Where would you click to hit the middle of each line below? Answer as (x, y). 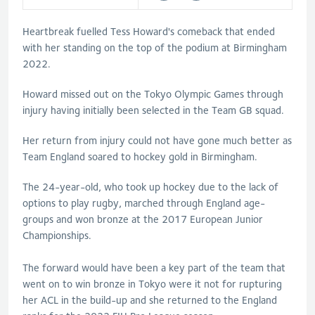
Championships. (57, 236)
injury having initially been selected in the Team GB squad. (153, 110)
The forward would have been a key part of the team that (154, 268)
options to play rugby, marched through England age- (144, 203)
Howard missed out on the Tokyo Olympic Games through (153, 94)
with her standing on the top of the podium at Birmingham (155, 48)
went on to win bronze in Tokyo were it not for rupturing (152, 284)
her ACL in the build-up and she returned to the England (150, 300)
